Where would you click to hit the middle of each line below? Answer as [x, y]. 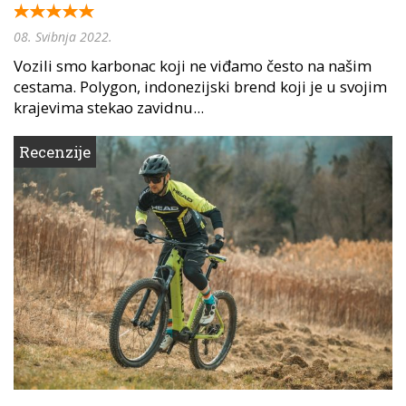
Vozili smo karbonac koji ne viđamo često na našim [193, 65]
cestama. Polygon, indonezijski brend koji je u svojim [200, 86]
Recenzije [55, 151]
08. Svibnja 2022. [63, 36]
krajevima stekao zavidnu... [109, 107]
